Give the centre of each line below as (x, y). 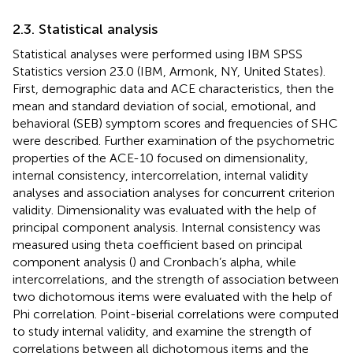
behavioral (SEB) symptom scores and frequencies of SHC (175, 123)
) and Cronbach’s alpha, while (214, 262)
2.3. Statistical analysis (85, 29)
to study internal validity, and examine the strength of (162, 331)
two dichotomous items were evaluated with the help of (172, 296)
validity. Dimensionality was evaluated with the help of (164, 210)
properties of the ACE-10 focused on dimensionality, (160, 158)
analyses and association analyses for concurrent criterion (174, 192)
